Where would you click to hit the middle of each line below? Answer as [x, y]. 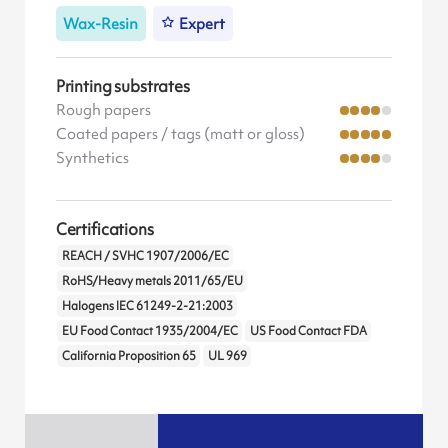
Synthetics [92, 158]
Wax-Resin [101, 23]
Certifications [104, 229]
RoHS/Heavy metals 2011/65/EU [152, 280]
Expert [202, 23]
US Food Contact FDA [308, 330]
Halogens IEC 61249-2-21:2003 [147, 305]
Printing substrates [122, 86]
